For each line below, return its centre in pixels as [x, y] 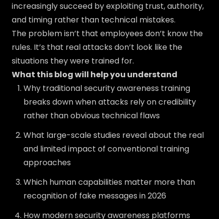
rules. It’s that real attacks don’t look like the [97, 47]
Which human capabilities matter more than [109, 182]
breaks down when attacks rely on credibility [110, 102]
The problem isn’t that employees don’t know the [107, 33]
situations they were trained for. [73, 61]
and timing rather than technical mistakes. [94, 20]
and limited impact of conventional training [106, 149]
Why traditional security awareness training [107, 88]
